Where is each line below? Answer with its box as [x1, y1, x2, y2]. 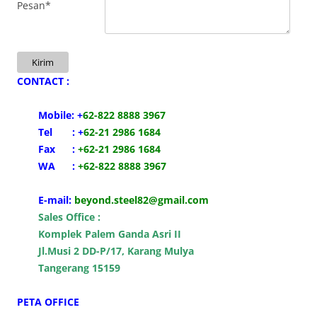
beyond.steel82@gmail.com [74, 193, 209, 207]
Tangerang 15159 [38, 261, 120, 275]
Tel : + [38, 125, 83, 139]
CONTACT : [17, 74, 69, 88]
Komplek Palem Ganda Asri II [38, 227, 181, 241]
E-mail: [38, 193, 71, 207]
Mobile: [38, 108, 74, 122]
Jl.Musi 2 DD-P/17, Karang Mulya [38, 244, 194, 258]
